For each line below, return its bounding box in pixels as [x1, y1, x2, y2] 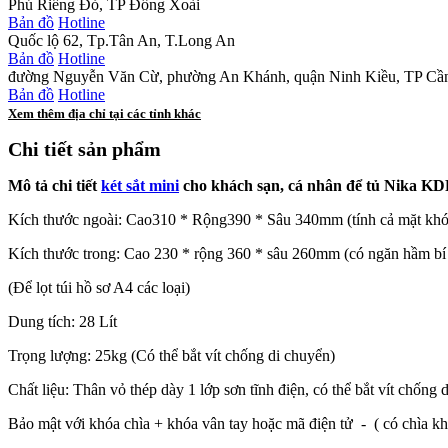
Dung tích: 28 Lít [8, 313, 117, 331]
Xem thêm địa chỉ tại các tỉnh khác [8, 106, 201, 121]
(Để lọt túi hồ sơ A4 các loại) [8, 279, 190, 297]
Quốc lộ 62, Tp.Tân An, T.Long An [8, 31, 235, 49]
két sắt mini [101, 177, 179, 195]
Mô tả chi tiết [8, 177, 101, 195]
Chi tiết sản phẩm [8, 138, 161, 161]
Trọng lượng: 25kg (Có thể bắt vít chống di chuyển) [8, 347, 335, 365]
